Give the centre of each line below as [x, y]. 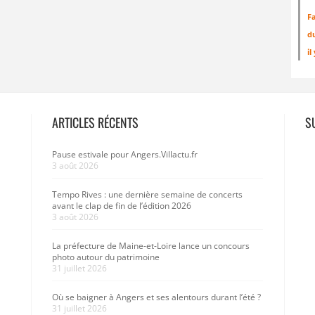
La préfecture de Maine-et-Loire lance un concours [151, 245]
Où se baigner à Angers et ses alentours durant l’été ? [156, 297]
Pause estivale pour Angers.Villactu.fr [125, 154]
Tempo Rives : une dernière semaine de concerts [147, 194]
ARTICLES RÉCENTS [95, 122]
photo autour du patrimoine [106, 257]
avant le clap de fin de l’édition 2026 [122, 205]
